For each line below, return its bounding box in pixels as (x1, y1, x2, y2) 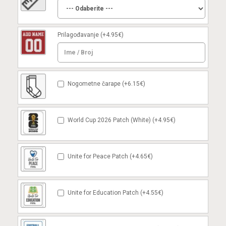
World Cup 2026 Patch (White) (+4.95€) (68, 117, 176, 124)
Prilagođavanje (58, 31, 99, 38)
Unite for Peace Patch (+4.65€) (68, 153, 153, 160)
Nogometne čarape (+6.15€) (68, 80, 146, 87)
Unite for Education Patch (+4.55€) (68, 189, 164, 196)
